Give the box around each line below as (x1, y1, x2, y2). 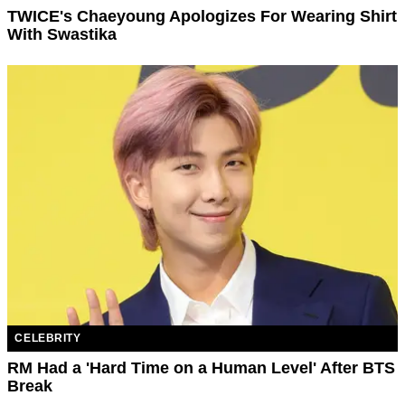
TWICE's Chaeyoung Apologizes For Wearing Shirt (7, 7, 398, 26)
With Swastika (7, 25, 118, 44)
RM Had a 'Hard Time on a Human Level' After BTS (7, 358, 396, 377)
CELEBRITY (14, 331, 81, 344)
